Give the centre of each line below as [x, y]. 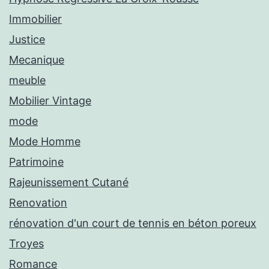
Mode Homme [45, 142]
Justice [27, 40]
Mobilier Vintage [50, 101]
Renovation [38, 203]
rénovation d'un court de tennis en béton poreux [133, 223]
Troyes [26, 244]
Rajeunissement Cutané [69, 183]
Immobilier [35, 19]
